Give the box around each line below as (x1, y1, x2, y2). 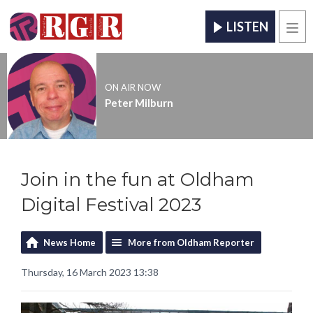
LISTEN (226, 19, 268, 35)
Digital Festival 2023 (21, 193, 201, 216)
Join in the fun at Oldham (21, 168, 254, 191)
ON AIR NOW (104, 82, 161, 94)
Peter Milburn (104, 96, 173, 110)
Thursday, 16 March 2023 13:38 (21, 265, 159, 278)
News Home (43, 236, 96, 248)
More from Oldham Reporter (128, 236, 254, 248)
